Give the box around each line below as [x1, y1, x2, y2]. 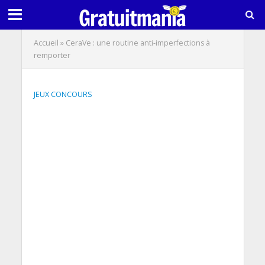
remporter [33, 50, 70, 60]
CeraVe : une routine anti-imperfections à [65, 38, 210, 48]
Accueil [33, 38, 59, 48]
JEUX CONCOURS [33, 89, 92, 99]
